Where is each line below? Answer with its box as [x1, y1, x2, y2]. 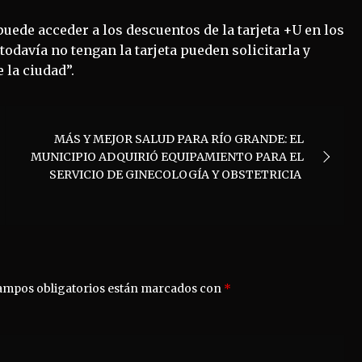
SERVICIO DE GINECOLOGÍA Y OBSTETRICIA [49, 166, 305, 182]
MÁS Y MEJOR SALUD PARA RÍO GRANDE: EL [54, 131, 305, 146]
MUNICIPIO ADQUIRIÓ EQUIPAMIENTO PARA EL [31, 149, 305, 164]
